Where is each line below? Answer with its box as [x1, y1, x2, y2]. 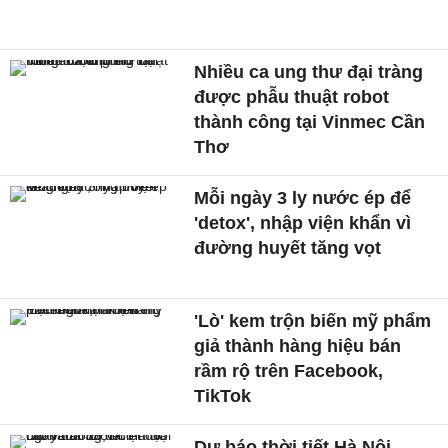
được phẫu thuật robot [194, 86, 390, 107]
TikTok [194, 386, 252, 407]
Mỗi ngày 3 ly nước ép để [194, 187, 412, 208]
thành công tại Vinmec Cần [194, 111, 426, 132]
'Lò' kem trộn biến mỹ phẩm [194, 311, 432, 332]
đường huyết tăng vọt [194, 237, 382, 258]
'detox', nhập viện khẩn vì [194, 212, 412, 233]
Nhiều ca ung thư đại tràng [194, 61, 424, 82]
